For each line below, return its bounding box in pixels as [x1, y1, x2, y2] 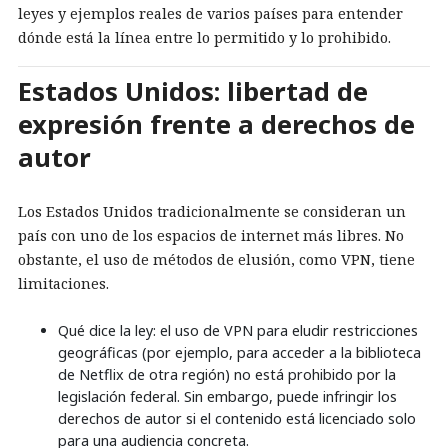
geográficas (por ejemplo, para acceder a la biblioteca [58, 342, 421, 362]
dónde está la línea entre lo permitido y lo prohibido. [18, 28, 391, 47]
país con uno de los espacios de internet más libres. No [18, 225, 404, 245]
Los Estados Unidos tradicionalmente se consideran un [18, 201, 406, 221]
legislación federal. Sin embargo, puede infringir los [58, 386, 397, 406]
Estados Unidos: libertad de [18, 74, 368, 109]
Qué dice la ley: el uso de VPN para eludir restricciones [58, 320, 418, 340]
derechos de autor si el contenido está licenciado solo [58, 408, 416, 428]
